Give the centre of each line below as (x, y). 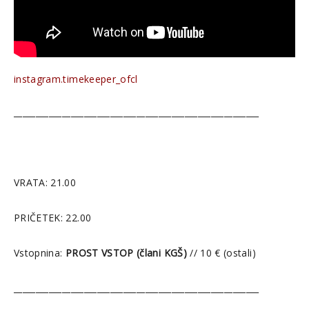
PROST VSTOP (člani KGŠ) (124, 252)
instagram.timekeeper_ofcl (76, 79)
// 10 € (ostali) (221, 252)
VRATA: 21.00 (45, 182)
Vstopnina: (38, 252)
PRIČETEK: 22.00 (53, 217)
